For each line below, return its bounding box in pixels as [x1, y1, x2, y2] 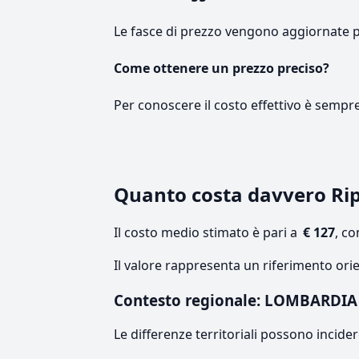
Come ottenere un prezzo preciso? [114, 58, 329, 77]
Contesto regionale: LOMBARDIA [114, 290, 357, 311]
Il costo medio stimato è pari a [114, 224, 301, 242]
